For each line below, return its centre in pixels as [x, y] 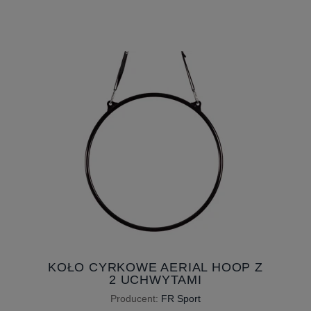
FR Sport [181, 298]
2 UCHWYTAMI [155, 279]
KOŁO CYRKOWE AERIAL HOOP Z [155, 267]
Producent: [134, 298]
